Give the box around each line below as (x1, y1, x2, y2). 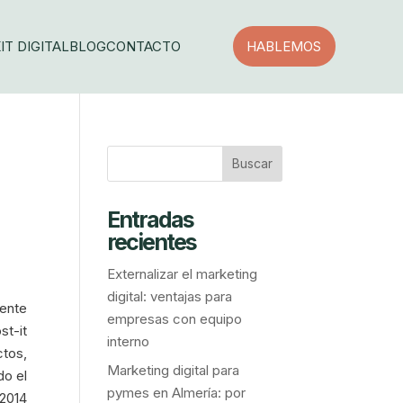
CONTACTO (106, 37, 182, 55)
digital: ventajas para (107, 287, 233, 305)
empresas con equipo (107, 309, 243, 327)
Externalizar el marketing (107, 264, 258, 282)
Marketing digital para (107, 362, 240, 380)
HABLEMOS (246, 38, 321, 56)
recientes (107, 228, 197, 255)
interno (107, 332, 150, 350)
